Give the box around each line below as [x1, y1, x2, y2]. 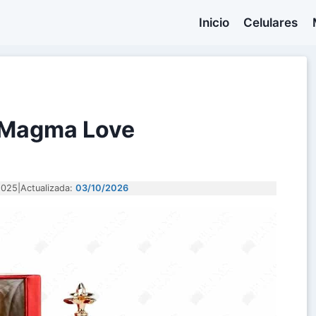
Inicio [198, 15, 229, 30]
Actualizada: [20, 182, 75, 193]
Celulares [243, 15, 298, 30]
